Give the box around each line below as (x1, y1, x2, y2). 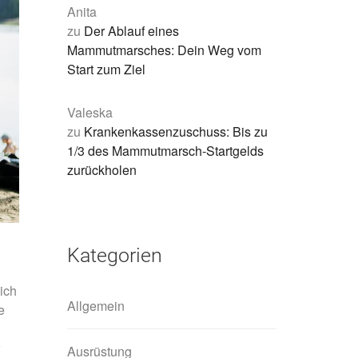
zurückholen (66, 160, 137, 179)
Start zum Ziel (66, 59, 145, 78)
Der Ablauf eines (83, 21, 179, 40)
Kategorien (66, 243, 162, 267)
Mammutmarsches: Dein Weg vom (66, 40, 261, 59)
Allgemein (66, 296, 125, 315)
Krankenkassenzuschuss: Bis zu (83, 121, 268, 141)
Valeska (66, 102, 113, 121)
